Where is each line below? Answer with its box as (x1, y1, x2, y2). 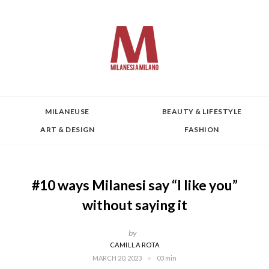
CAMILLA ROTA (109, 241, 160, 249)
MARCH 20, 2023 (92, 254, 142, 262)
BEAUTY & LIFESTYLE (162, 107, 242, 116)
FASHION (184, 125, 219, 134)
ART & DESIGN (40, 125, 94, 134)
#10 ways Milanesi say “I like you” (31, 177, 238, 193)
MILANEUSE (45, 107, 89, 116)
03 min (157, 254, 177, 262)
